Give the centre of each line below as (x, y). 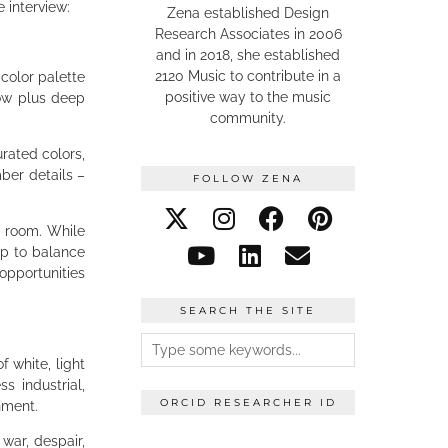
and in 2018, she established (248, 54)
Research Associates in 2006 (248, 33)
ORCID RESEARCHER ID (248, 402)
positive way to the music (248, 96)
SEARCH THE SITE (248, 310)
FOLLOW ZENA (248, 178)
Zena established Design (248, 12)
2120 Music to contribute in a (248, 75)
